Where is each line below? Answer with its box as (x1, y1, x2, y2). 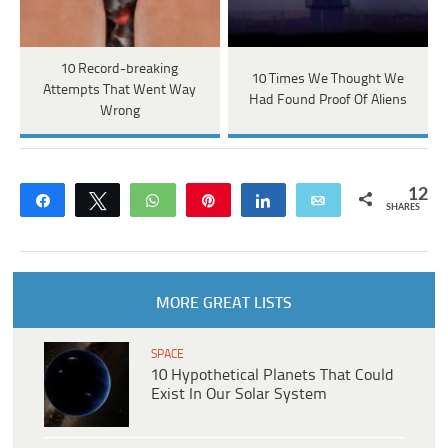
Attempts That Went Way (43, 82, 197, 98)
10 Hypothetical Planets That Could (151, 366, 394, 384)
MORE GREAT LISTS (155, 294, 292, 312)
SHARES (385, 202, 420, 212)
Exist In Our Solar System (151, 385, 327, 403)
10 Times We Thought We (251, 72, 404, 88)
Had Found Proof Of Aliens (248, 93, 407, 109)
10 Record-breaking (61, 61, 179, 77)
